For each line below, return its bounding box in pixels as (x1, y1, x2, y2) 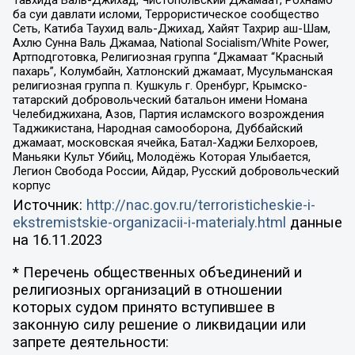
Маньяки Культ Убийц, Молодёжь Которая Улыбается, (12, 149, 311, 164)
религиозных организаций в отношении (12, 281, 282, 299)
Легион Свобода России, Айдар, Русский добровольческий (12, 163, 339, 178)
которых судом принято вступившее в (12, 298, 275, 316)
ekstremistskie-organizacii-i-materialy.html (12, 214, 286, 232)
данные (285, 214, 342, 232)
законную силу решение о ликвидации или (12, 315, 306, 334)
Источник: (12, 197, 86, 215)
